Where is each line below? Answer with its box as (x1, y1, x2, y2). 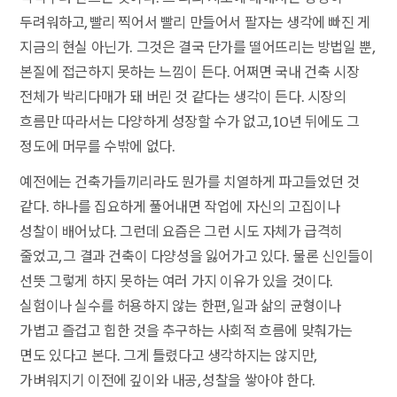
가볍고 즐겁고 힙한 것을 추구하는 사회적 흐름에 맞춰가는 (19, 323, 354, 340)
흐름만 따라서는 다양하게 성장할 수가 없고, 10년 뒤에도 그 (19, 113, 360, 131)
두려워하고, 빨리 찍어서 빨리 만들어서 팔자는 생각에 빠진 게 (19, 14, 370, 32)
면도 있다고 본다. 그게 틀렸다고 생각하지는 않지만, (19, 347, 316, 365)
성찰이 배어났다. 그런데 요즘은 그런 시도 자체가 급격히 (19, 223, 344, 241)
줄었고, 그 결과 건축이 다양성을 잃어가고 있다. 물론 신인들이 (19, 248, 374, 266)
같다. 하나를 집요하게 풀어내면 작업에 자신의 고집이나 (19, 198, 340, 216)
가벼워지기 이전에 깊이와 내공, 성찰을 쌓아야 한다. (19, 372, 315, 390)
